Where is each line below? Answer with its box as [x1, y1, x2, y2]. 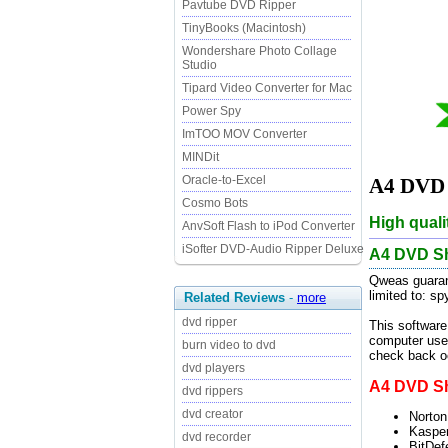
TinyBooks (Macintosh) [182, 21, 306, 35]
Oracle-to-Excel [182, 173, 266, 187]
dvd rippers [182, 384, 243, 398]
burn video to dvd [182, 338, 276, 352]
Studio [182, 58, 217, 72]
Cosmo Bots [182, 196, 248, 210]
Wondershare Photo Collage [182, 44, 337, 58]
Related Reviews [184, 290, 285, 305]
